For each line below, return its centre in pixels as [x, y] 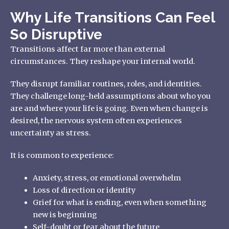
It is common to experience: [62, 155]
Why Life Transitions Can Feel [112, 17]
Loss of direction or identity [84, 190]
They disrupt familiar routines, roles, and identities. [106, 84]
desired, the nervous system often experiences [96, 120]
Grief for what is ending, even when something [119, 202]
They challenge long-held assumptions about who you [110, 96]
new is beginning [65, 214]
